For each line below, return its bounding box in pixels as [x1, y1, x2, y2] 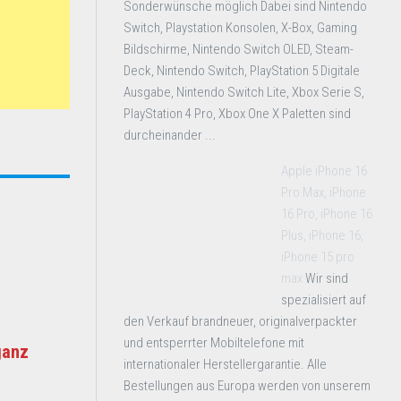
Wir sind [305, 270, 348, 286]
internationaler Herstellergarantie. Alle [124, 356, 327, 372]
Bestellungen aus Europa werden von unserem [124, 378, 371, 394]
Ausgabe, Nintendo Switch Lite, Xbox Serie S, [124, 84, 364, 100]
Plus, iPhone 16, [281, 227, 363, 243]
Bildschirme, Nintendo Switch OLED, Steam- [124, 41, 354, 57]
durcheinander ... [124, 127, 216, 143]
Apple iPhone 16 [281, 163, 367, 179]
